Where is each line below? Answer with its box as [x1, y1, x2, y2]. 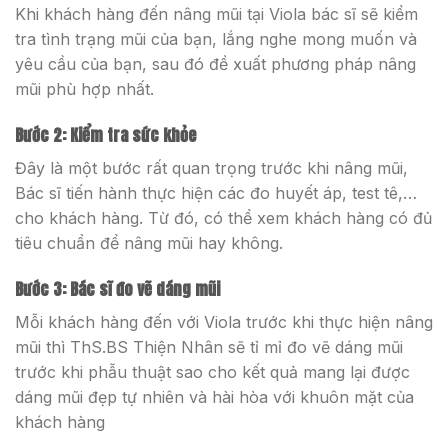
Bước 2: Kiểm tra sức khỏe [15, 123, 196, 148]
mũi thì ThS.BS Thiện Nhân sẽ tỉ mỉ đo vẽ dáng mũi [15, 336, 403, 357]
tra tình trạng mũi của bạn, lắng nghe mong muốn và [15, 29, 417, 50]
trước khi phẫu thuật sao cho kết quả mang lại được [15, 361, 410, 382]
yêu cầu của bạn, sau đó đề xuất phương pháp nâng [15, 54, 416, 75]
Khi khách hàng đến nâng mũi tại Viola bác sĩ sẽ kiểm [15, 4, 418, 25]
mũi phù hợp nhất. [15, 79, 154, 100]
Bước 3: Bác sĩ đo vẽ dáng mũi [15, 276, 220, 301]
